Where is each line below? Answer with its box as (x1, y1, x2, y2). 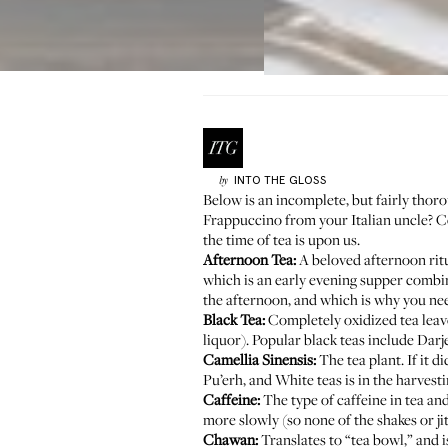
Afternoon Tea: (203, 249, 296, 269)
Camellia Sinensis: (203, 349, 316, 369)
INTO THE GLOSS (233, 173, 327, 187)
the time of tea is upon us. (203, 229, 360, 249)
